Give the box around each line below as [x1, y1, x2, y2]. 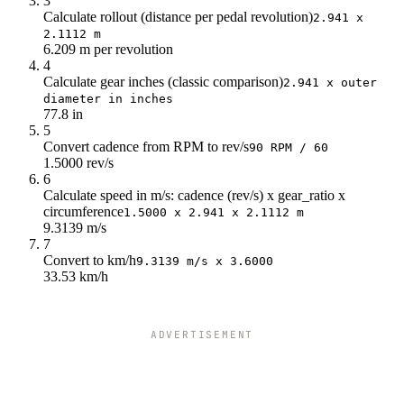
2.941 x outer [283, 75, 377, 89]
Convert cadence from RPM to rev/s [43, 138, 249, 154]
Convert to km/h [43, 252, 136, 268]
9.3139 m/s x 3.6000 [136, 253, 273, 268]
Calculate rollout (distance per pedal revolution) [43, 8, 313, 24]
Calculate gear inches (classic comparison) [43, 73, 283, 89]
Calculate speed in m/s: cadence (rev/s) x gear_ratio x [43, 187, 345, 203]
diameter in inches [43, 91, 173, 106]
